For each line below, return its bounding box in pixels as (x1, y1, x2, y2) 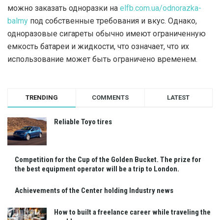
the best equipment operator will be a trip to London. (15, 165, 179, 174)
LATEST (167, 94, 190, 102)
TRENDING (26, 94, 58, 102)
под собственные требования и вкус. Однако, (28, 16, 197, 26)
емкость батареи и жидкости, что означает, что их (7, 42, 189, 52)
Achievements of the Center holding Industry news (15, 186, 173, 195)
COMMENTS (91, 94, 129, 102)
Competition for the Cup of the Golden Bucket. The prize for (15, 155, 201, 165)
